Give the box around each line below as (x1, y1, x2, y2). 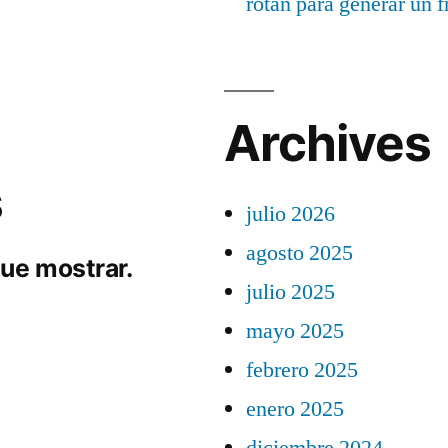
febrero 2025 (246, 356, 358, 384)
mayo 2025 (246, 317, 344, 345)
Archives (224, 113, 432, 173)
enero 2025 (246, 395, 344, 423)
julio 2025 (246, 278, 335, 306)
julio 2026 (246, 200, 335, 228)
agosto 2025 (246, 239, 353, 267)
